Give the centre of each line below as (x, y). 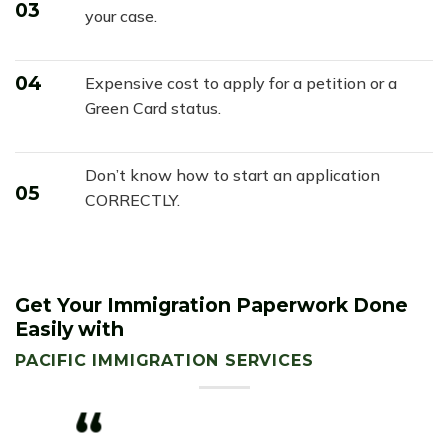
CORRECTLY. (132, 199)
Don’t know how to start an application (232, 174)
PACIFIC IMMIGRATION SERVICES (164, 360)
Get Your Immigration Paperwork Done (211, 305)
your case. (120, 16)
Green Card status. (152, 107)
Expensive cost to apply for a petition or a (240, 82)
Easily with (69, 329)
